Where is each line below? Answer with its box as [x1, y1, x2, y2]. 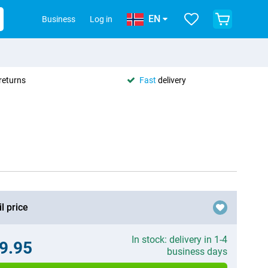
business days [166, 246, 227, 257]
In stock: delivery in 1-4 [131, 234, 227, 245]
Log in [90, 14, 112, 24]
